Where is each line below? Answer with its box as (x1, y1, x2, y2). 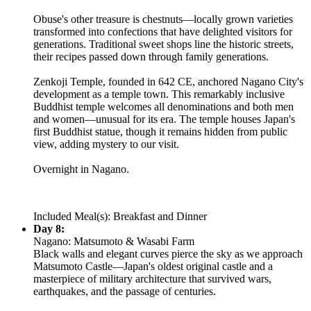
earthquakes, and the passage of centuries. (33, 285, 216, 297)
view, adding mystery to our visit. (33, 137, 179, 150)
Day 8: (33, 222, 65, 235)
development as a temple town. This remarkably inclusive (33, 87, 285, 100)
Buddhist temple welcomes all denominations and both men (33, 100, 294, 112)
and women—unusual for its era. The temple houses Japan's (33, 112, 295, 125)
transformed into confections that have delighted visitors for (33, 25, 292, 37)
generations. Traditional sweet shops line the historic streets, (33, 37, 294, 50)
